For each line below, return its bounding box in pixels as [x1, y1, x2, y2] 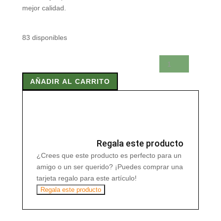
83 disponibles [22, 34, 67, 42]
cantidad [21, 113, 48, 121]
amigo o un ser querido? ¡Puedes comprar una [36, 162, 183, 171]
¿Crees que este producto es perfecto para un [36, 151, 182, 159]
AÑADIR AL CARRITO [30, 77, 110, 85]
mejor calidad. [22, 4, 66, 12]
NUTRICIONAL [21, 68, 68, 76]
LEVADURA [21, 56, 57, 65]
